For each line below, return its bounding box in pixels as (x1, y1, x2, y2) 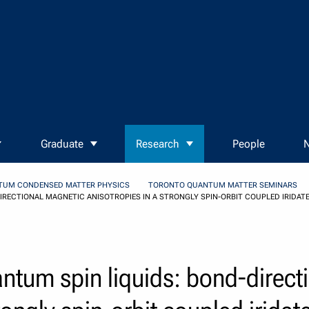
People (232, 137, 265, 151)
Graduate (40, 137, 83, 151)
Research (136, 137, 180, 151)
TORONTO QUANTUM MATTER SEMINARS (148, 181, 297, 190)
